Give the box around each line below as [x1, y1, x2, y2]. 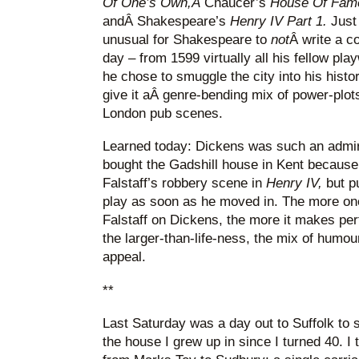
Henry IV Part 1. [229, 14, 331, 30]
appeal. [102, 249, 146, 265]
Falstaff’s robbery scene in [102, 175, 266, 192]
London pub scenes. [102, 106, 223, 122]
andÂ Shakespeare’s [102, 14, 230, 30]
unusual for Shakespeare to [102, 32, 271, 48]
